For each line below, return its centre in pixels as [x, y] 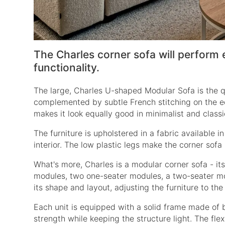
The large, [54, 91]
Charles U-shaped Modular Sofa [135, 91]
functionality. [67, 68]
